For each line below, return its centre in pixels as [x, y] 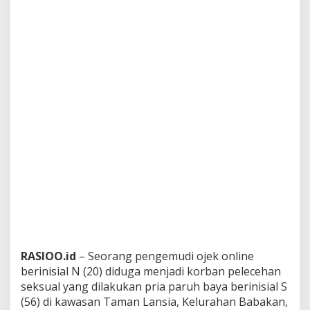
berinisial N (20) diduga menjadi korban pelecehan [151, 271]
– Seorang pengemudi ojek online [165, 256]
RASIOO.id [48, 256]
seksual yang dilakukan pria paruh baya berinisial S [154, 286]
